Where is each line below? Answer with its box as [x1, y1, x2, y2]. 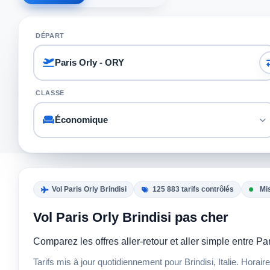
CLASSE [36, 89, 64, 96]
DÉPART [36, 31, 64, 39]
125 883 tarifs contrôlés [152, 185, 234, 194]
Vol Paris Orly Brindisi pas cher [33, 209, 228, 225]
